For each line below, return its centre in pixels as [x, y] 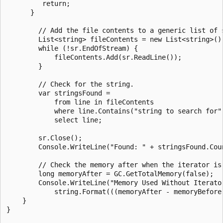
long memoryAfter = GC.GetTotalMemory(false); [110, 173]
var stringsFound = [58, 93]
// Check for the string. [70, 84]
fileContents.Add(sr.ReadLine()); [94, 57]
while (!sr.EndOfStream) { [72, 48]
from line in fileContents [80, 102]
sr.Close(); [44, 138]
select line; [54, 120]
